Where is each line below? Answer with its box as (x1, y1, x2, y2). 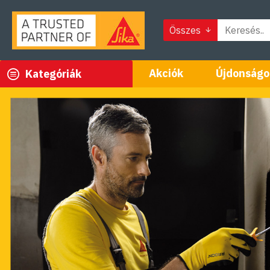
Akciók (149, 66, 183, 80)
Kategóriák (25, 67, 81, 81)
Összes (169, 24, 201, 36)
